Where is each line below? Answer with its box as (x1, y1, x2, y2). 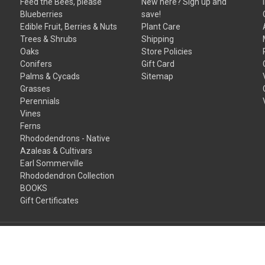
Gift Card (141, 59, 175, 69)
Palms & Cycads (20, 71, 80, 81)
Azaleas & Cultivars (20, 146, 93, 156)
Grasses (20, 83, 51, 93)
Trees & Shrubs (20, 34, 77, 44)
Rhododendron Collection (20, 170, 115, 180)
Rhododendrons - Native (20, 133, 111, 143)
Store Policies (141, 46, 193, 56)
